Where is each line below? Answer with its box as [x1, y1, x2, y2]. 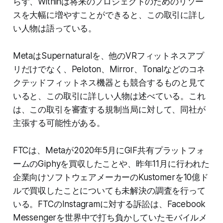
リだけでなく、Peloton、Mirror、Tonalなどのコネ [12, 64, 206, 75]
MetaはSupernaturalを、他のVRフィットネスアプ [12, 51, 204, 61]
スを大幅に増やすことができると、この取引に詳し [12, 10, 206, 20]
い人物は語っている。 [12, 23, 97, 34]
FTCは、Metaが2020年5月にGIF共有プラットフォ [12, 145, 205, 156]
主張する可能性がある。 [12, 118, 105, 128]
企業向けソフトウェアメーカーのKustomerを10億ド [12, 172, 209, 183]
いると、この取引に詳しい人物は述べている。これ [12, 91, 206, 102]
